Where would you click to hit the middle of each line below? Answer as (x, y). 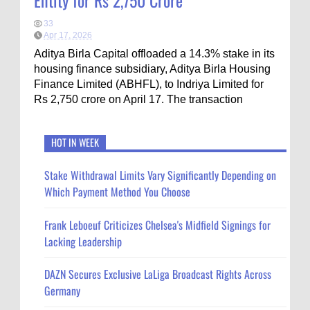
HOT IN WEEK (75, 142)
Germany (62, 290)
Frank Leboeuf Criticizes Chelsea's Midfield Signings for (157, 225)
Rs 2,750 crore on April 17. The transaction (138, 99)
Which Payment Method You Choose (117, 192)
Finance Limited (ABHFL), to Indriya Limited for (149, 84)
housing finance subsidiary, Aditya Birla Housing (152, 69)
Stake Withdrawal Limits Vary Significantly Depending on (160, 175)
